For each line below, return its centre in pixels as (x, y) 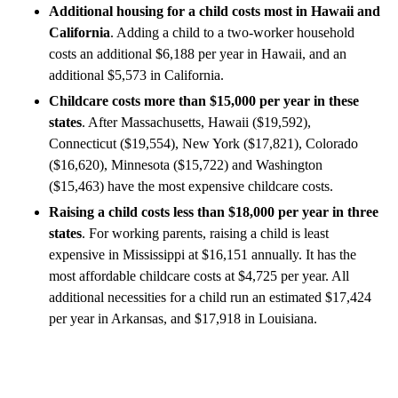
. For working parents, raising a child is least (205, 233)
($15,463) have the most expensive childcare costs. (191, 186)
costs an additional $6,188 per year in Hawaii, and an (198, 53)
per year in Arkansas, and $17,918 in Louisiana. (183, 318)
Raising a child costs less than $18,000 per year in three (214, 211)
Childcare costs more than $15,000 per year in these (204, 100)
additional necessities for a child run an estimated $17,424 (210, 297)
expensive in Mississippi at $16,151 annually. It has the (203, 254)
